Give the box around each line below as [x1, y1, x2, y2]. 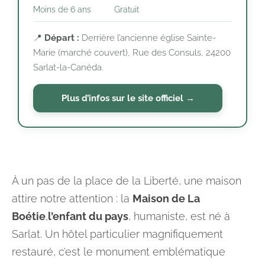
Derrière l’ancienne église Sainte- [79, 33, 216, 43]
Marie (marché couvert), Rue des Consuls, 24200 [33, 47, 231, 58]
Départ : [44, 33, 79, 43]
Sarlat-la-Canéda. [33, 62, 104, 73]
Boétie [12, 210, 46, 222]
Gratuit [114, 5, 139, 14]
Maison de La [132, 192, 200, 205]
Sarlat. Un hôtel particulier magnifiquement [12, 228, 223, 240]
